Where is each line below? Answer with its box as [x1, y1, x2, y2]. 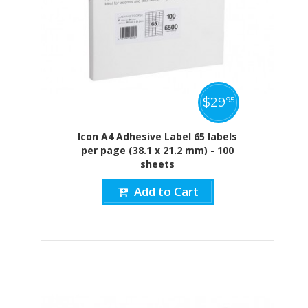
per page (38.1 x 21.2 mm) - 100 [81, 144, 234, 157]
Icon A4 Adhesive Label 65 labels [78, 130, 237, 144]
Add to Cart [133, 184, 199, 200]
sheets [140, 157, 175, 171]
